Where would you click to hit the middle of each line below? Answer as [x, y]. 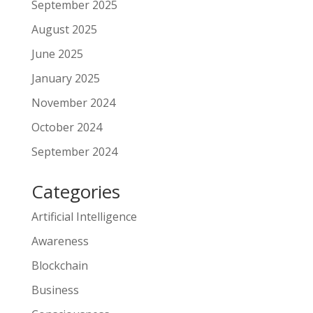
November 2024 [73, 102]
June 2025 [57, 53]
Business [55, 290]
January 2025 [65, 78]
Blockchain [59, 265]
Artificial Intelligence [84, 216]
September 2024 [74, 151]
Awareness [60, 241]
